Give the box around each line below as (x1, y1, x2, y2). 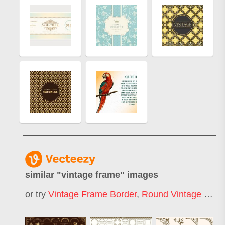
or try (25, 189, 48, 199)
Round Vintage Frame (142, 189, 204, 199)
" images (120, 170, 158, 180)
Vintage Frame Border (48, 189, 137, 199)
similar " (25, 170, 61, 180)
